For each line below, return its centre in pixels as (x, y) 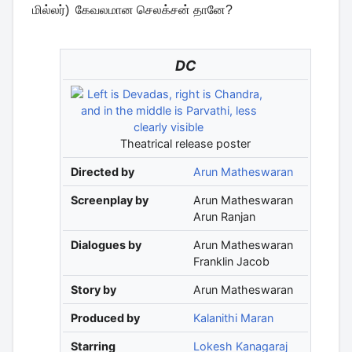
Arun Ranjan (224, 217)
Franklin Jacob (231, 262)
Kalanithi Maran (233, 318)
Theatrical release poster (185, 144)
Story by (93, 290)
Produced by (105, 318)
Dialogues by (106, 245)
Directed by (102, 172)
